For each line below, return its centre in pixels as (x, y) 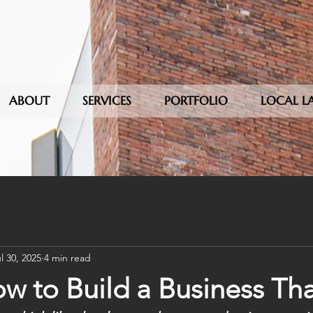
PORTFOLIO (196, 101)
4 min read (67, 257)
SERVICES (107, 101)
